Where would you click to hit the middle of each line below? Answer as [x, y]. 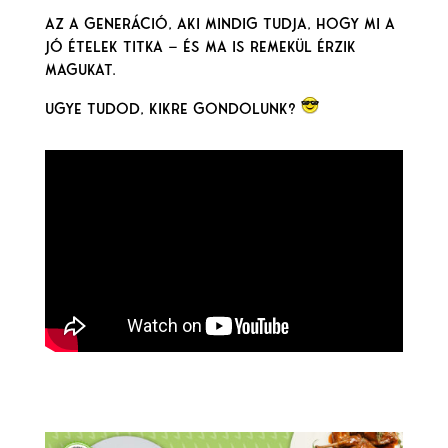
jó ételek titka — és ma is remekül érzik [200, 46]
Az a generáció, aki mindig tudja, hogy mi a [219, 23]
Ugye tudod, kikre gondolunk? [172, 108]
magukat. [80, 69]
